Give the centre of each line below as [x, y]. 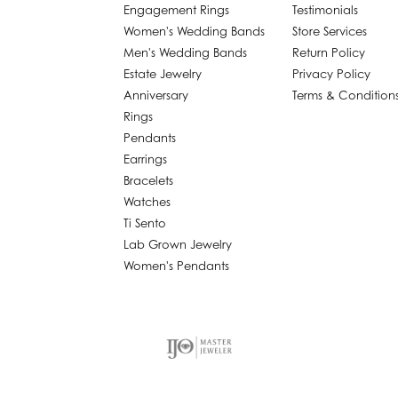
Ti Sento [145, 223]
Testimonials [325, 9]
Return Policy [329, 52]
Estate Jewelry [163, 73]
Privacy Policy [331, 73]
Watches [147, 201]
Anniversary [156, 95]
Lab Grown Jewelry [178, 244]
